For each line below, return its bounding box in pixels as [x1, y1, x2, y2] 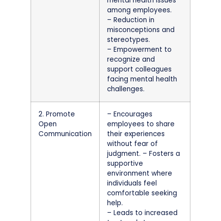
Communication [38, 129, 92, 139]
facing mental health [107, 74, 177, 84]
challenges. [107, 84, 145, 94]
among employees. [107, 5, 172, 15]
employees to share [107, 119, 175, 129]
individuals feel [107, 178, 157, 188]
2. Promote [38, 109, 75, 119]
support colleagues [107, 64, 172, 74]
